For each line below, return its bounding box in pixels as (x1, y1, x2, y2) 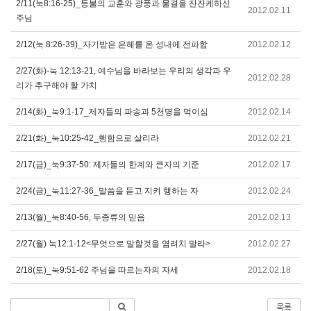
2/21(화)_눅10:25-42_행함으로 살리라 (16, 133, 159, 143)
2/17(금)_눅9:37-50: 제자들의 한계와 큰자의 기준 (16, 160, 199, 169)
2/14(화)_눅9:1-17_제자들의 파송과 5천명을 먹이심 (16, 107, 208, 117)
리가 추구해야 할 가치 (16, 81, 97, 90)
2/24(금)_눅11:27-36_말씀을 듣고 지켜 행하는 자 (16, 186, 199, 196)
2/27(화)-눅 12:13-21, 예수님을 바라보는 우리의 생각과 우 (16, 66, 231, 76)
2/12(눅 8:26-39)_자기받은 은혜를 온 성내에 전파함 (16, 40, 208, 49)
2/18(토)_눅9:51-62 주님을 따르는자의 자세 (16, 265, 178, 275)
